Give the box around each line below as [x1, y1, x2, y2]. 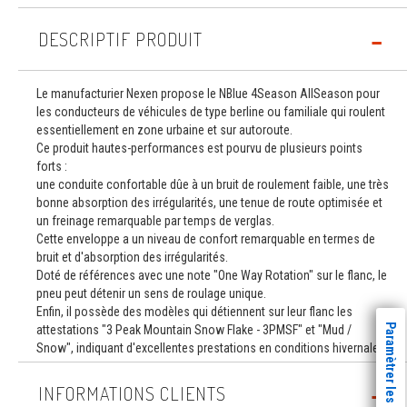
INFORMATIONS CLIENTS [37, 382, 226, 405]
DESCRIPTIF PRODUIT [37, 27, 203, 51]
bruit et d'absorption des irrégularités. [36, 250, 228, 264]
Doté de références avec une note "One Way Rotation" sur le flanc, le [36, 268, 387, 283]
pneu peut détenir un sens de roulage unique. [36, 286, 266, 301]
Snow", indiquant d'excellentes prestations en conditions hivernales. [36, 341, 388, 355]
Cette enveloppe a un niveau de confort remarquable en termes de [36, 232, 375, 246]
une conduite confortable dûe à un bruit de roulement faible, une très [36, 177, 389, 192]
